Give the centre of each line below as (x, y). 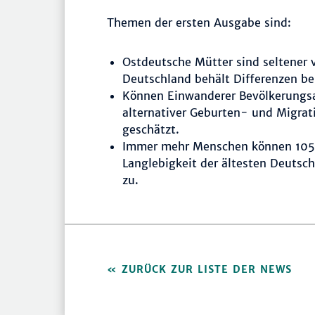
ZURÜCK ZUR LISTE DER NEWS (209, 270)
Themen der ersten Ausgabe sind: (199, 23)
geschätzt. (151, 130)
